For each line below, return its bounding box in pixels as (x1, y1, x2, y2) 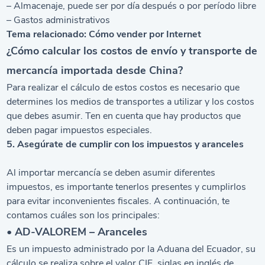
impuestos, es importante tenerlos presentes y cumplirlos (7, 180, 247, 193)
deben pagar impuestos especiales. (7, 124, 153, 137)
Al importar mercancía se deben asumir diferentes (7, 166, 216, 179)
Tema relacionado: (7, 28, 89, 41)
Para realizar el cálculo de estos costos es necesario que (7, 81, 240, 94)
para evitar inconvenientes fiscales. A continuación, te (7, 195, 230, 208)
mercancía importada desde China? (7, 63, 183, 77)
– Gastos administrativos (7, 14, 111, 27)
